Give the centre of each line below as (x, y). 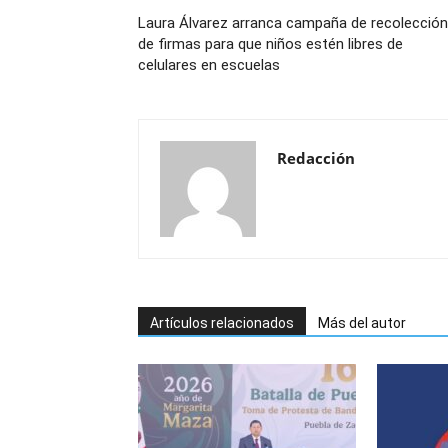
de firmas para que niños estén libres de (270, 44)
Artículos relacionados (222, 323)
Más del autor (362, 323)
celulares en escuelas (209, 65)
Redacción (316, 158)
